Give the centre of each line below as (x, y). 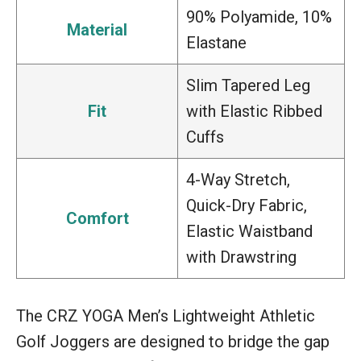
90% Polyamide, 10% (259, 17)
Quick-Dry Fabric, (247, 206)
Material (97, 30)
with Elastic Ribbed (254, 112)
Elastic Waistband (249, 232)
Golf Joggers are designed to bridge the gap (173, 342)
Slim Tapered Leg (248, 86)
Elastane (216, 43)
